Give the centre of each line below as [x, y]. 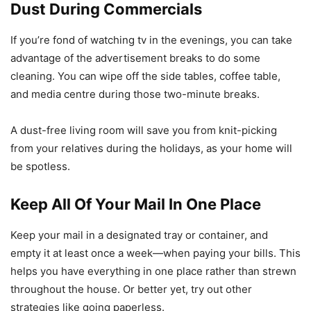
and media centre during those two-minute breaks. [135, 94]
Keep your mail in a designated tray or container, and [139, 235]
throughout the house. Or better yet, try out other [131, 289]
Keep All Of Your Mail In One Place [136, 204]
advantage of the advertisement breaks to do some [135, 58]
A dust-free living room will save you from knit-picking [144, 131]
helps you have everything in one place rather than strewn [153, 271]
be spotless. [42, 167]
